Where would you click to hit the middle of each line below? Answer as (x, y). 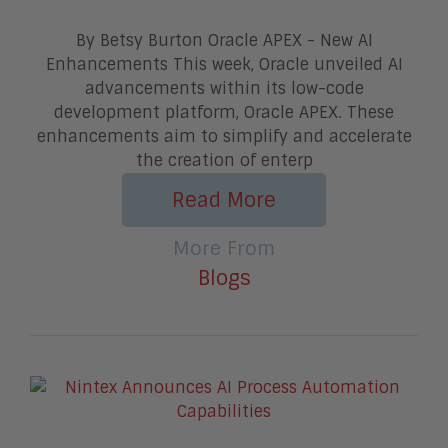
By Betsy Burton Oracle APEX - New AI (224, 41)
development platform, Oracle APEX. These (224, 113)
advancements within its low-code (224, 89)
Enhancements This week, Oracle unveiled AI (224, 65)
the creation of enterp (224, 161)
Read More (224, 200)
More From (224, 249)
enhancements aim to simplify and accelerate (224, 137)
